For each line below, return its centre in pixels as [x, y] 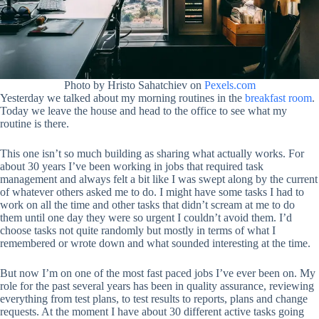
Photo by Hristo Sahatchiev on [134, 85]
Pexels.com [230, 85]
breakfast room [278, 98]
